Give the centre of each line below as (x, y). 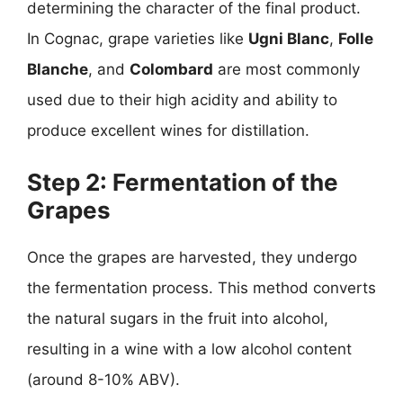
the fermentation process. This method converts (201, 288)
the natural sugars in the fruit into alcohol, (178, 318)
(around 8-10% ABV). (103, 380)
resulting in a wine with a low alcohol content (189, 349)
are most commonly (287, 69)
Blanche (58, 69)
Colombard (171, 69)
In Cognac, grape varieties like (138, 38)
